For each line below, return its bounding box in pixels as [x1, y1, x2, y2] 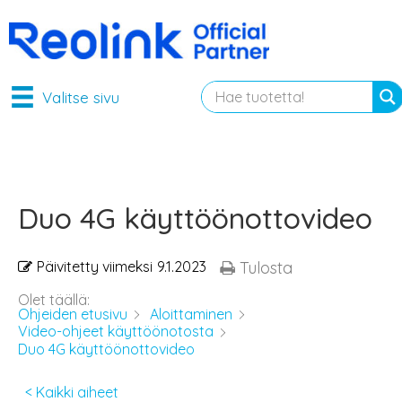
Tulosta [240, 257, 293, 278]
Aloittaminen [150, 304, 232, 323]
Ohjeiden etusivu [18, 304, 127, 323]
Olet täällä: [18, 290, 90, 309]
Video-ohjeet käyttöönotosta [18, 322, 214, 341]
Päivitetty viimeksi [37, 257, 153, 275]
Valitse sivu [41, 87, 119, 107]
